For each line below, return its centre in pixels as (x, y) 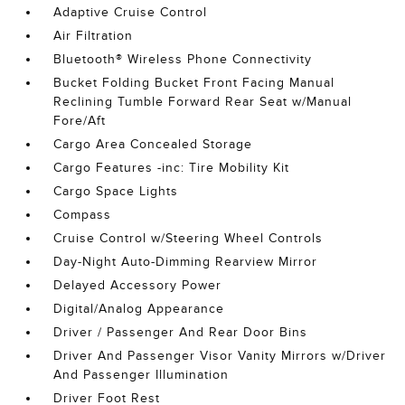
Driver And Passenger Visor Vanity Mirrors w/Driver (220, 356)
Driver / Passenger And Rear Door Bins (181, 332)
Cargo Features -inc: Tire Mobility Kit (172, 168)
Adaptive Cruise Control (131, 12)
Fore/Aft (80, 121)
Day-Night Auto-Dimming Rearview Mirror (186, 262)
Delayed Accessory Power (138, 285)
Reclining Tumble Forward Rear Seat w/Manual (203, 102)
